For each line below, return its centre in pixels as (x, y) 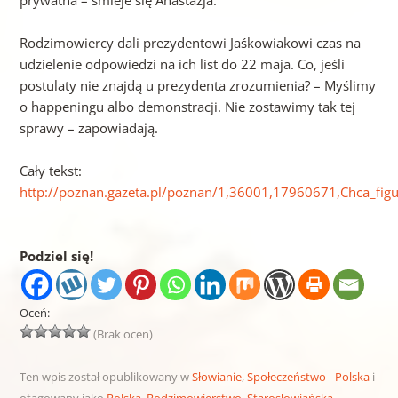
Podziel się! (56, 256)
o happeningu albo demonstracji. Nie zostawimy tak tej (187, 107)
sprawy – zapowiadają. (88, 128)
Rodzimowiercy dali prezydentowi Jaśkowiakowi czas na (190, 43)
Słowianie (216, 377)
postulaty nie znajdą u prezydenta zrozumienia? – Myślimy (197, 86)
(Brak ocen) (121, 334)
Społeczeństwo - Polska (308, 377)
